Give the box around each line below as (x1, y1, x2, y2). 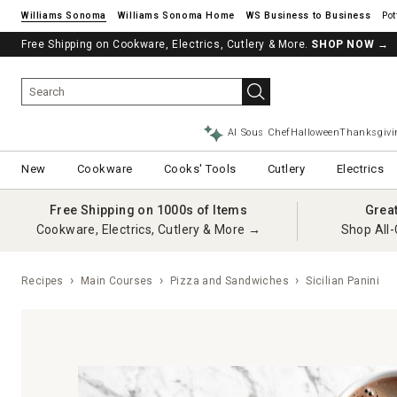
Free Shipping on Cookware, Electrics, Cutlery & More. (21, 38, 312, 51)
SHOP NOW (311, 38, 375, 51)
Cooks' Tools (163, 162, 237, 175)
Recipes (21, 275, 64, 287)
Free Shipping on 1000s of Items (49, 203, 248, 217)
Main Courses (81, 275, 153, 287)
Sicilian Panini (302, 275, 380, 287)
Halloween (291, 127, 340, 138)
